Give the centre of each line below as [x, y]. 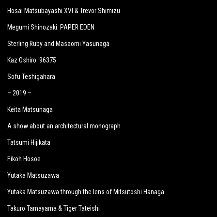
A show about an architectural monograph [64, 126]
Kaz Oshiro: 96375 [32, 60]
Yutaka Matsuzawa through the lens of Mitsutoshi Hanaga [86, 192]
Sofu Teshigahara [31, 77]
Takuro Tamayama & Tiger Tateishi [54, 208]
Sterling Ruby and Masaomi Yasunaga [58, 44]
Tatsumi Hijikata [29, 142]
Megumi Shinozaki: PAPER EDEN [51, 27]
